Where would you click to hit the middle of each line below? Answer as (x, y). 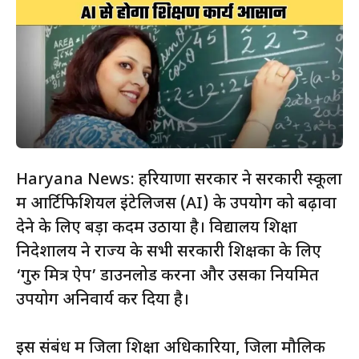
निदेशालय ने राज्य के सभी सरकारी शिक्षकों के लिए (169, 253)
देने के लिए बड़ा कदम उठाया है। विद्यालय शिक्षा (157, 229)
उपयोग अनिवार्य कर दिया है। (103, 301)
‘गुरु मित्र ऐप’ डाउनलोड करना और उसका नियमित (167, 277)
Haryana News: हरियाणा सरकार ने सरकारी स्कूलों (179, 181)
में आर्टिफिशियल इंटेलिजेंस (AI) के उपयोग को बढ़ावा (176, 205)
